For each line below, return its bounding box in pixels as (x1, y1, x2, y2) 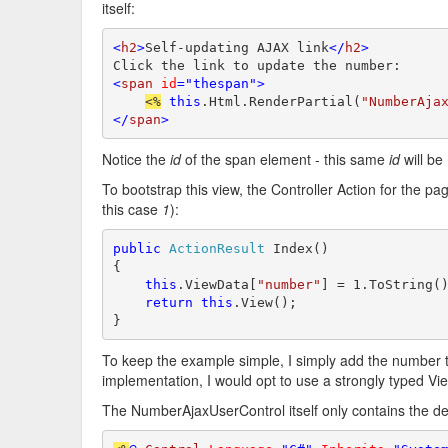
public (112, 240, 161, 256)
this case (102, 199, 162, 219)
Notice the (102, 149, 170, 169)
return (144, 294, 193, 310)
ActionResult (168, 240, 265, 256)
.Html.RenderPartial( (200, 93, 361, 109)
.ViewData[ (176, 276, 257, 292)
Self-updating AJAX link (144, 39, 329, 55)
